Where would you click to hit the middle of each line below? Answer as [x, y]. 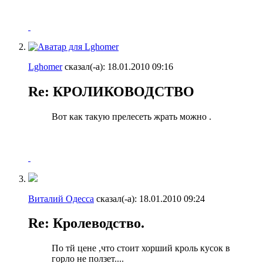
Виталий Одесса [61, 198]
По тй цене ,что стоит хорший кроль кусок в [141, 248]
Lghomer [45, 66]
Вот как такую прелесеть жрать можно [130, 116]
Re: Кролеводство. [86, 223]
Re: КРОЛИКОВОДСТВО [111, 91]
